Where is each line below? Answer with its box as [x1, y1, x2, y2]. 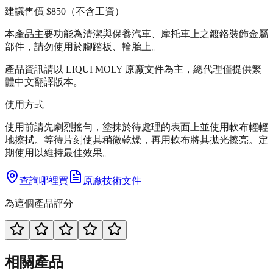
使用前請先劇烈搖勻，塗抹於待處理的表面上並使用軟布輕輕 [5, 121, 268, 132]
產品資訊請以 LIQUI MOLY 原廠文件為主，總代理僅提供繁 [5, 63, 261, 74]
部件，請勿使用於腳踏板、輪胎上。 [5, 41, 161, 52]
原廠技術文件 [83, 175, 141, 186]
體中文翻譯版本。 [5, 76, 83, 87]
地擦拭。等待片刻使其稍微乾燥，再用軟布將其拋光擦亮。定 [5, 134, 268, 145]
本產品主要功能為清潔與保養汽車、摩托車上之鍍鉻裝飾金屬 [5, 28, 268, 39]
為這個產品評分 [5, 197, 73, 208]
